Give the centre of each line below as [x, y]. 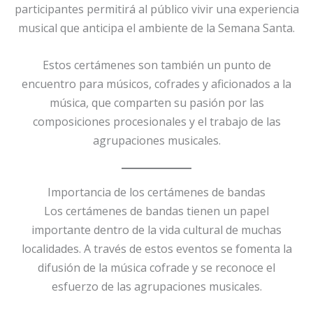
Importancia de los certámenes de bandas [156, 192]
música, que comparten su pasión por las [156, 102]
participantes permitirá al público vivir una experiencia [156, 9]
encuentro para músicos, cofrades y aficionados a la [156, 83]
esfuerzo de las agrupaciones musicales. [156, 287]
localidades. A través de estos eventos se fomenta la [156, 249]
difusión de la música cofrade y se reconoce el [156, 268]
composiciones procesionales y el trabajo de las [156, 121]
